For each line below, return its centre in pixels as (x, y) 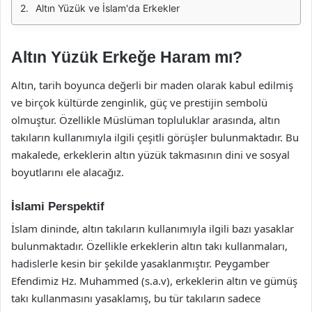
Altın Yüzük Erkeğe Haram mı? (127, 57)
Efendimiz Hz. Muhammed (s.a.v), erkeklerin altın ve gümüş (154, 281)
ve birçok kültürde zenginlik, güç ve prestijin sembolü (139, 102)
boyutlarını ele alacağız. (68, 172)
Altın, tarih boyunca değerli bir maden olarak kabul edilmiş (152, 85)
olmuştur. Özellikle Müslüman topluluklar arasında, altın (146, 119)
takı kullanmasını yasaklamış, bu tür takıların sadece (136, 298)
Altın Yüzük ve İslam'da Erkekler (108, 8)
